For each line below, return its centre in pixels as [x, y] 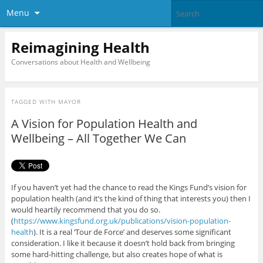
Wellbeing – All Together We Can [98, 139]
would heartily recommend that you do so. [85, 210]
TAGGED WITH [34, 102]
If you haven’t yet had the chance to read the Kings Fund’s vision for [129, 188]
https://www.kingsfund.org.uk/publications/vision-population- [122, 221]
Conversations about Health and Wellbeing [80, 62]
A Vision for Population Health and [104, 124]
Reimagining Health [80, 47]
